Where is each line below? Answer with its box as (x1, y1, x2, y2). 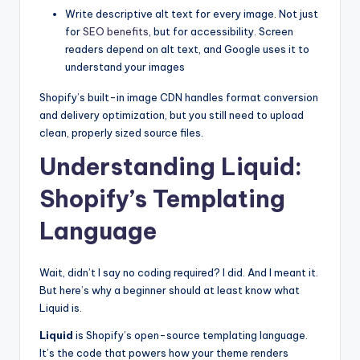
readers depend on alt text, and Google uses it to (65, 42, 309, 55)
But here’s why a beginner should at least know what (39, 283, 300, 297)
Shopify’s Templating (39, 183, 285, 214)
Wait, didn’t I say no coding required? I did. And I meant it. (39, 265, 318, 279)
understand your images (65, 59, 185, 73)
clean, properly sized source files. (39, 125, 203, 139)
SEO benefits (83, 24, 149, 38)
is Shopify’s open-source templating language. (73, 328, 308, 342)
